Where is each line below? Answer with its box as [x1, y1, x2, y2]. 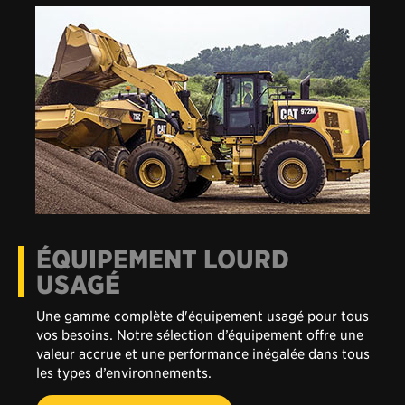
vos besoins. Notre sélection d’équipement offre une [36, 283, 363, 301]
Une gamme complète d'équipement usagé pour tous [36, 264, 369, 282]
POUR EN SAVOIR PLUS [54, 360, 214, 379]
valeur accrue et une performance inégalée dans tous [36, 302, 370, 320]
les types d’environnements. [36, 321, 212, 339]
